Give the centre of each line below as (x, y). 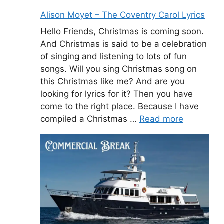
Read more (161, 119)
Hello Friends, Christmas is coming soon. (122, 32)
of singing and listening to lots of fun (114, 57)
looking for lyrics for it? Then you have (117, 94)
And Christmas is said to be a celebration (124, 44)
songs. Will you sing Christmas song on (119, 69)
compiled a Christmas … (90, 119)
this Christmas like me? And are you (113, 82)
